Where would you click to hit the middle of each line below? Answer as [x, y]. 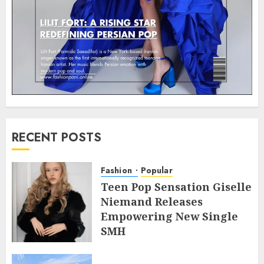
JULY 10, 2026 [134, 248]
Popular [156, 171]
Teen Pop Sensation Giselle [176, 187]
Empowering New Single [169, 217]
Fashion [118, 171]
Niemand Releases [152, 202]
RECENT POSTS [57, 138]
